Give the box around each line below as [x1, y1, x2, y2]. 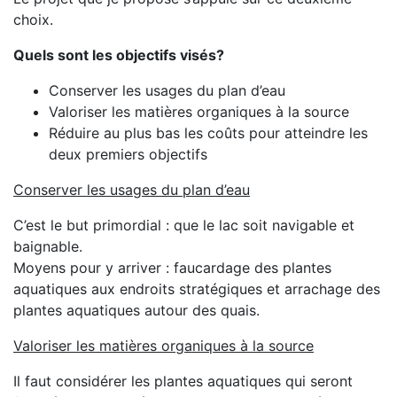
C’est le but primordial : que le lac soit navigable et [13, 216, 354, 234]
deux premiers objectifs [49, 145, 207, 163]
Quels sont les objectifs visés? [13, 46, 224, 64]
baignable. [13, 237, 82, 255]
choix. [13, 11, 58, 28]
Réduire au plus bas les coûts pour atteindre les [49, 124, 368, 142]
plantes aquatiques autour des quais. [13, 301, 260, 319]
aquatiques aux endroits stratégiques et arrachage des [13, 280, 380, 298]
